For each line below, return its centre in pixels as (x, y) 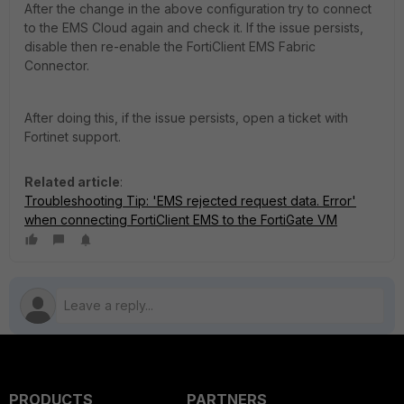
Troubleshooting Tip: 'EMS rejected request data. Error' (190, 200)
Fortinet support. (73, 136)
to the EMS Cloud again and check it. (135, 27)
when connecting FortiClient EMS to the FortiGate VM (181, 219)
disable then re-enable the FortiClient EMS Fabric (170, 46)
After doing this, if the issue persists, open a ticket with (186, 117)
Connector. (57, 65)
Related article (72, 181)
